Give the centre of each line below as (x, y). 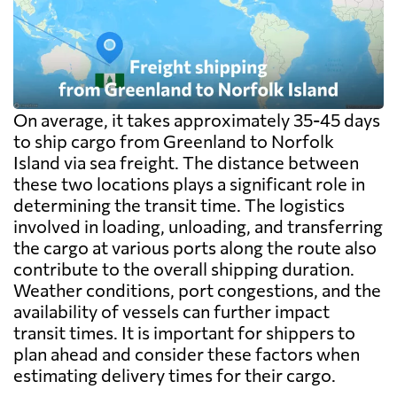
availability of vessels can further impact (171, 311)
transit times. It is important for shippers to (184, 333)
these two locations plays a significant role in (189, 184)
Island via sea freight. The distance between (186, 163)
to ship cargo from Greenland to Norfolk (174, 141)
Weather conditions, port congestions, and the (197, 290)
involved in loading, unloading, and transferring (198, 226)
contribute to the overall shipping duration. (184, 269)
